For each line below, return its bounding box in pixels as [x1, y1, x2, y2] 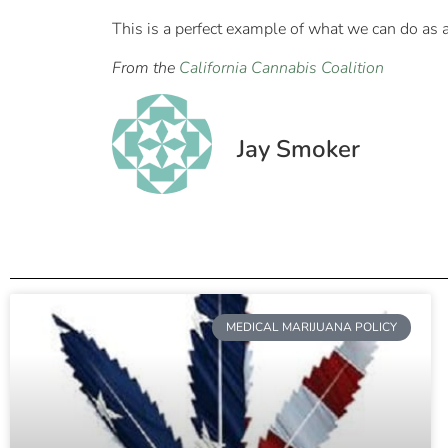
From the [112, 56, 179, 79]
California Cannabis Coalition [179, 56, 384, 79]
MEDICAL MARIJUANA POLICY [225, 319, 397, 336]
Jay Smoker [237, 133, 360, 166]
